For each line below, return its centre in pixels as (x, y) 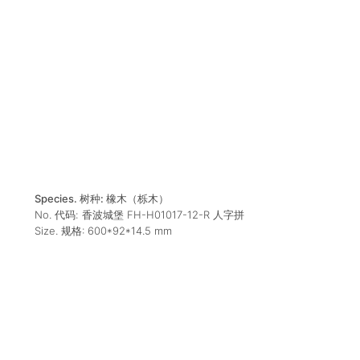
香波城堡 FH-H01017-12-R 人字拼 (163, 214)
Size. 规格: (61, 230)
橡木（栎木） (137, 198)
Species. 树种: (70, 198)
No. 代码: (56, 214)
